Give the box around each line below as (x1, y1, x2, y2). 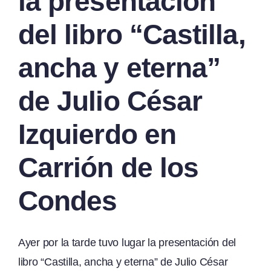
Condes (18, 184, 117, 217)
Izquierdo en (18, 118, 176, 150)
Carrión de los (18, 151, 199, 183)
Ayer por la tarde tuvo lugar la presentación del (18, 236, 237, 249)
